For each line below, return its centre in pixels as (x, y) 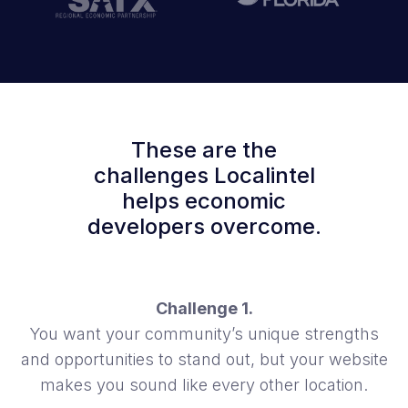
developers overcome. (204, 227)
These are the (204, 150)
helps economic (204, 201)
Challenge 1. (204, 309)
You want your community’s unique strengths (204, 334)
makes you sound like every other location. (204, 385)
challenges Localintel (204, 176)
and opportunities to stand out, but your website (204, 360)
